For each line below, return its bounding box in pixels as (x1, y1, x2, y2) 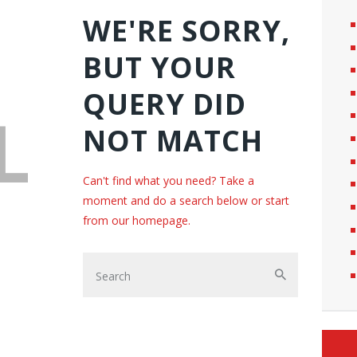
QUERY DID (83, 84, 246, 124)
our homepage (112, 212, 188, 228)
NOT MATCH (83, 120, 263, 160)
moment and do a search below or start (83, 192, 289, 208)
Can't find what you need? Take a (83, 172, 254, 188)
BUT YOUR (83, 47, 236, 87)
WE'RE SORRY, (83, 10, 290, 50)
